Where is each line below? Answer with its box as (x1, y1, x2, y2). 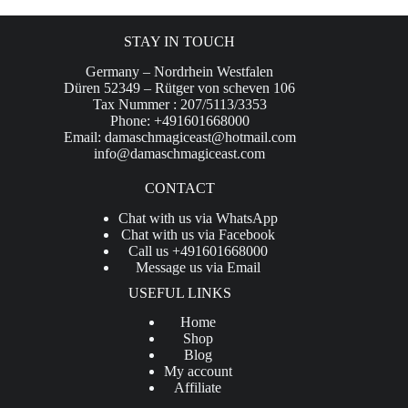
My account (163, 363, 232, 380)
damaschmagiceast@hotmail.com (104, 128, 296, 145)
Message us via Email (135, 259, 260, 275)
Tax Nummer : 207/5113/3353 (92, 96, 267, 112)
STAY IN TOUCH (124, 34, 236, 50)
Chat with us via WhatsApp (117, 209, 278, 226)
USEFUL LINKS (127, 284, 231, 301)
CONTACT (144, 179, 215, 196)
